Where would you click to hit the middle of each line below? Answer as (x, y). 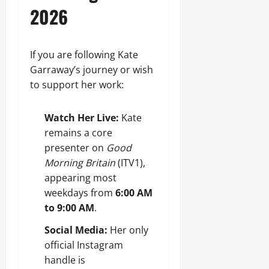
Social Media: (76, 230)
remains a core (78, 133)
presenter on (75, 148)
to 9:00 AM (69, 208)
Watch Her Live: (82, 118)
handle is (65, 260)
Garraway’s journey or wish (92, 70)
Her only (128, 230)
